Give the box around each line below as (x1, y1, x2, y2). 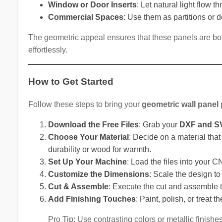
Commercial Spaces (48, 13, 123, 22)
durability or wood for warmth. (48, 145, 151, 154)
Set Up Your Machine (48, 157, 127, 166)
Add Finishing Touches (48, 194, 136, 203)
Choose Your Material (48, 132, 129, 141)
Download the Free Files (48, 120, 139, 129)
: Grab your (138, 120, 179, 129)
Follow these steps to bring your (28, 100, 142, 109)
